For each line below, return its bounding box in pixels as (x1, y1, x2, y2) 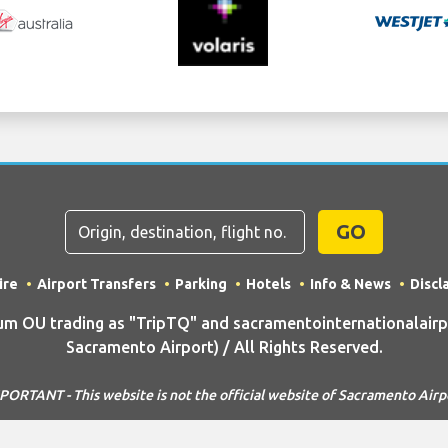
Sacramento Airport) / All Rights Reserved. (65, 338, 383, 357)
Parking (174, 276, 227, 293)
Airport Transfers (36, 276, 156, 293)
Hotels (245, 276, 291, 293)
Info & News (309, 276, 391, 293)
